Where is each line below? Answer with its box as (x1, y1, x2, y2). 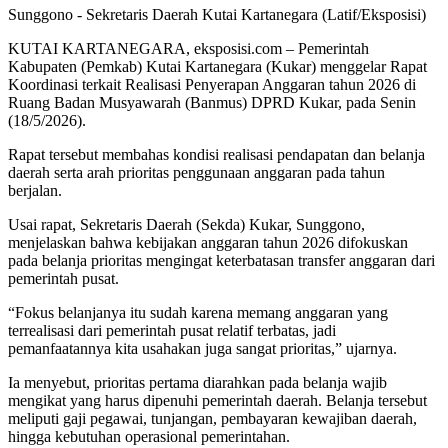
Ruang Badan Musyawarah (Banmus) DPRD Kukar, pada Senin (8, 93, 416, 111)
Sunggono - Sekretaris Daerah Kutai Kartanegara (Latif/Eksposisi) (8, 5, 426, 23)
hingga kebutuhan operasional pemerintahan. (8, 427, 290, 445)
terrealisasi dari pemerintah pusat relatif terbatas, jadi (8, 321, 336, 339)
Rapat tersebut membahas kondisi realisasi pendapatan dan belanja (8, 145, 425, 163)
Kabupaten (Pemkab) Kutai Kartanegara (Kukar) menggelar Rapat (8, 57, 427, 75)
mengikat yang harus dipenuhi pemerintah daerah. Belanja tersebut (8, 391, 427, 409)
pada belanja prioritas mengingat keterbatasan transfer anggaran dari (8, 251, 435, 269)
